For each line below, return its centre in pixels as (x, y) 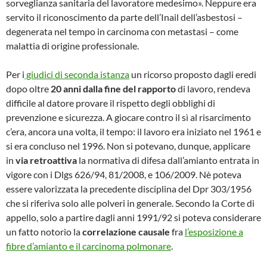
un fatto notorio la (44, 232)
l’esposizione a (214, 232)
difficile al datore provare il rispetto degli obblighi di (111, 103)
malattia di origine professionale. (72, 46)
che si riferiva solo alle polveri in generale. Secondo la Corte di (130, 203)
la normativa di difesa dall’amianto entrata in (168, 160)
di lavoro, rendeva (213, 89)
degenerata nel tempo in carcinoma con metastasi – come (122, 31)
